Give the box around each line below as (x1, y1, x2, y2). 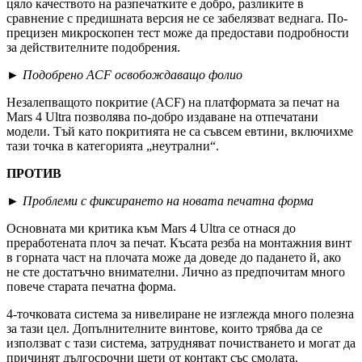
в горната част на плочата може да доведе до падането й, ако (6, 250, 341, 264)
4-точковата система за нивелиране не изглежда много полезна (6, 306, 354, 321)
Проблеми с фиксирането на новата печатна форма (23, 193, 314, 208)
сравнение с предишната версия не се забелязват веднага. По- (6, 11, 347, 25)
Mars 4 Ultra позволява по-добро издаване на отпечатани (6, 109, 318, 124)
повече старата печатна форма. (6, 279, 176, 293)
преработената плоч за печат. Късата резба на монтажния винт (6, 235, 351, 250)
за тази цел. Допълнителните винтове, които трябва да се (6, 321, 322, 335)
